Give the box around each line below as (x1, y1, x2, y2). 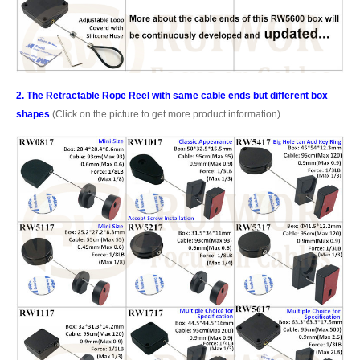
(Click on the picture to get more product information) (50, 108, 280, 120)
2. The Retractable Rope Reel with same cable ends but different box (16, 89, 328, 101)
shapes (16, 108, 50, 120)
